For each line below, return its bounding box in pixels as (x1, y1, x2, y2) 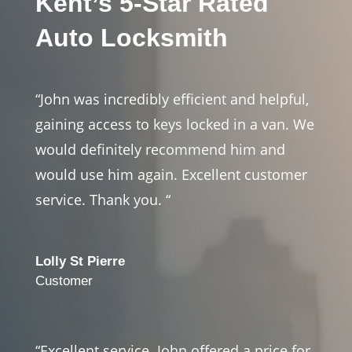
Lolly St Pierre (35, 253, 125, 269)
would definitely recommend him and (35, 139, 285, 159)
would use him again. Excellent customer (35, 164, 307, 184)
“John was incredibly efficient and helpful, (35, 89, 309, 108)
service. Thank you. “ (35, 189, 170, 209)
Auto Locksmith (35, 23, 228, 52)
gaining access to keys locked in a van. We (35, 114, 314, 134)
